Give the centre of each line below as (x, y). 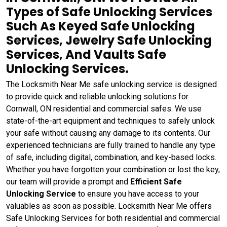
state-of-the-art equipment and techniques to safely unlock (110, 121)
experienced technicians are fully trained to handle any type (111, 145)
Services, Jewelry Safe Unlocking (109, 40)
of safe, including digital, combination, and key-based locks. (111, 157)
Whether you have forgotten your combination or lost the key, (113, 169)
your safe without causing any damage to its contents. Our (108, 133)
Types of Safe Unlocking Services (109, 12)
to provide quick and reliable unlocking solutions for (97, 97)
